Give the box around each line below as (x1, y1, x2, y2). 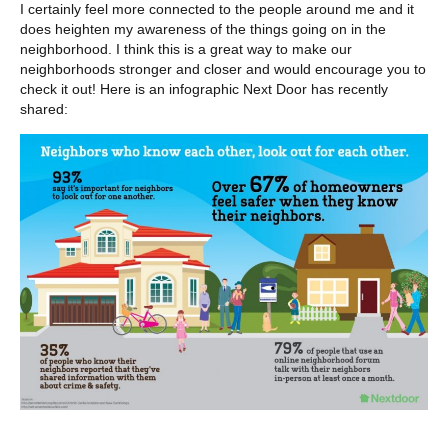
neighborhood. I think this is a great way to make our (20, 41, 352, 58)
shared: (20, 101, 68, 118)
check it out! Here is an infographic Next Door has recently (20, 81, 388, 98)
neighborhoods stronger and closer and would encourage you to (20, 61, 426, 78)
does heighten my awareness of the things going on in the (20, 21, 386, 38)
